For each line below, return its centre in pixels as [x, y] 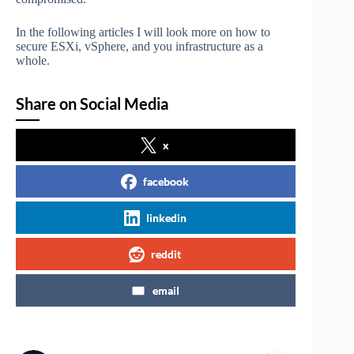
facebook [166, 182]
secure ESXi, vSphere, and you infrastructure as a [139, 47]
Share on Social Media [92, 104]
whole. [33, 61]
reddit [166, 254]
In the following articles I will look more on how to [143, 32]
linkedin [166, 218]
